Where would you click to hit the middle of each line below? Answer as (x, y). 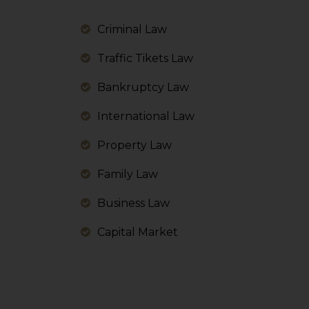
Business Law (133, 203)
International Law (146, 116)
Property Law (134, 145)
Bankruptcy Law (143, 87)
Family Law (128, 174)
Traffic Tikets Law (145, 58)
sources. (217, 44)
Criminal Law (132, 29)
